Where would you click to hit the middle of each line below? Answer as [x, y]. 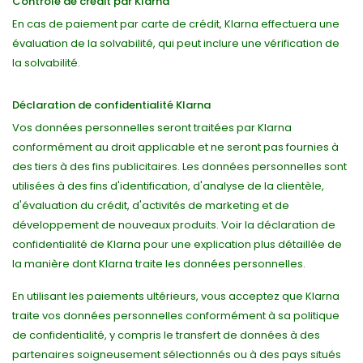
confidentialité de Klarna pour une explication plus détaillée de [177, 244]
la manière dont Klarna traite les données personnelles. [160, 264]
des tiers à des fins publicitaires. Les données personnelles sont [179, 167]
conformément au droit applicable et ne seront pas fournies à [175, 147]
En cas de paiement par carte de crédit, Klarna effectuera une [176, 24]
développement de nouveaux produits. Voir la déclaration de [174, 225]
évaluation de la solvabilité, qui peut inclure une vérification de [176, 43]
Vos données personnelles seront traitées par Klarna [152, 128]
